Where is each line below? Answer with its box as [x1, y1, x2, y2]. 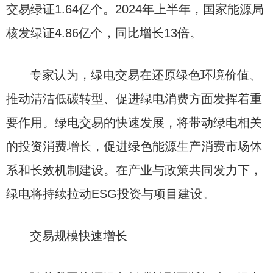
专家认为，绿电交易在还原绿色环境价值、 [30, 68, 262, 82]
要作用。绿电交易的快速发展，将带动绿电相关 [6, 116, 262, 129]
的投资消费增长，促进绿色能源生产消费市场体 [6, 140, 262, 153]
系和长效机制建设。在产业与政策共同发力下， [6, 163, 262, 177]
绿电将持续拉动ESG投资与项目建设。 [6, 187, 214, 200]
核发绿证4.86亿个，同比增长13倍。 [6, 26, 202, 40]
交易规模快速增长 [30, 229, 128, 243]
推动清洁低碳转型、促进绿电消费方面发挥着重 [6, 92, 262, 105]
